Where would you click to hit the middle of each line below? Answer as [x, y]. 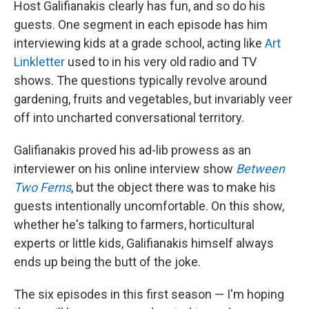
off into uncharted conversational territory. [129, 118]
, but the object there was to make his [173, 188]
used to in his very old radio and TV [161, 62]
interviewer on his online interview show [125, 169]
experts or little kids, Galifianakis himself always [144, 243]
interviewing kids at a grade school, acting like [139, 43]
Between [260, 169]
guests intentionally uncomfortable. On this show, [149, 206]
